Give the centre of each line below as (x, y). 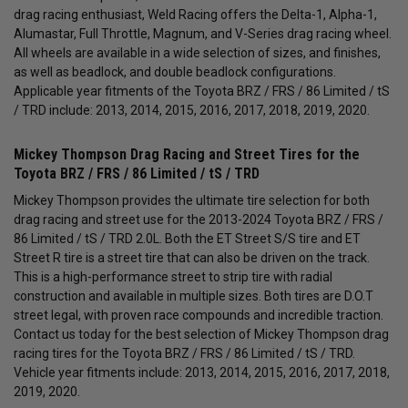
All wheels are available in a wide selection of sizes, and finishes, (197, 53)
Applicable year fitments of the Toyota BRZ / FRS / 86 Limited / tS (202, 92)
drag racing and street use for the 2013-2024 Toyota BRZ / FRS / (199, 220)
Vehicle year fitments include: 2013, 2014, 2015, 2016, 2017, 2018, (202, 373)
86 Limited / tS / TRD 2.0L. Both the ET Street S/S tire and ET (187, 239)
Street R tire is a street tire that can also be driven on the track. (192, 258)
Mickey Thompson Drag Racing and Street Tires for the (187, 155)
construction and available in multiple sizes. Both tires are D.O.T (194, 296)
